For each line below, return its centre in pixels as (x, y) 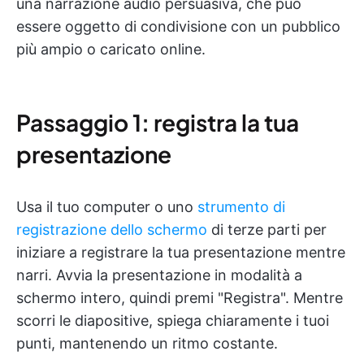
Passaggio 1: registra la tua (158, 123)
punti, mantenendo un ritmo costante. (147, 344)
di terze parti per (267, 230)
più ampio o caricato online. (111, 50)
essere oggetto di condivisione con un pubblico (178, 27)
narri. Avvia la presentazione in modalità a (159, 275)
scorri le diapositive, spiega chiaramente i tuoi (173, 321)
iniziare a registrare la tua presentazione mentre (181, 253)
